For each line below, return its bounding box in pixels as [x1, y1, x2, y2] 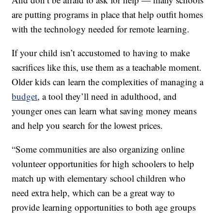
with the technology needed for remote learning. [12, 23, 190, 35]
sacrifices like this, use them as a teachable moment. [12, 61, 202, 74]
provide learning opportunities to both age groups [12, 201, 196, 214]
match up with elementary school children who [12, 172, 186, 185]
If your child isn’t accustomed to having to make [12, 46, 190, 59]
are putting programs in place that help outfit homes [12, 8, 203, 21]
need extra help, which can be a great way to [12, 186, 175, 199]
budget [12, 90, 38, 103]
